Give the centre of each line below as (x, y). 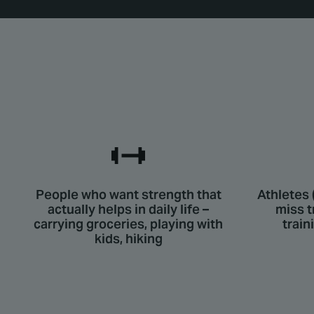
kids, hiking (128, 239)
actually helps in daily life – (128, 210)
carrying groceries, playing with (128, 224)
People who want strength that (128, 195)
